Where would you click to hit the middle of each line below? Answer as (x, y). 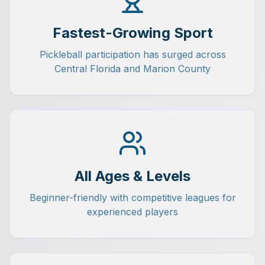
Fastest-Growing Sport (132, 33)
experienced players (132, 212)
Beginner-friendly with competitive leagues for (132, 198)
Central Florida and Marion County (132, 69)
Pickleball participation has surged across (132, 54)
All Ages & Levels (132, 176)
